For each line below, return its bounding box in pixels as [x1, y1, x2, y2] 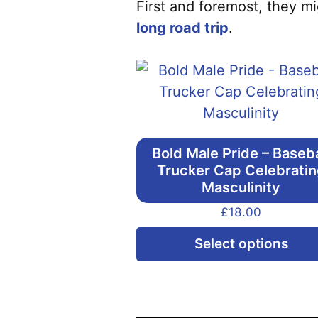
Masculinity [202, 179, 281, 196]
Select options [194, 235, 288, 252]
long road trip [136, 19, 229, 36]
